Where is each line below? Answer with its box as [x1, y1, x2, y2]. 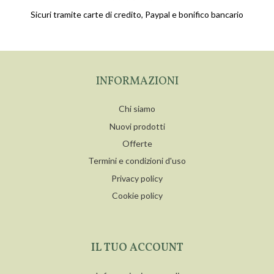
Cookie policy [111, 190, 163, 201]
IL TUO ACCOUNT [91, 240, 183, 256]
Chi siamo [119, 103, 155, 114]
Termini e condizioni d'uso [88, 155, 186, 166]
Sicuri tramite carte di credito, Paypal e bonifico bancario [31, 9, 243, 20]
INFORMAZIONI [95, 73, 179, 89]
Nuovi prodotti [109, 120, 165, 131]
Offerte [122, 138, 152, 149]
